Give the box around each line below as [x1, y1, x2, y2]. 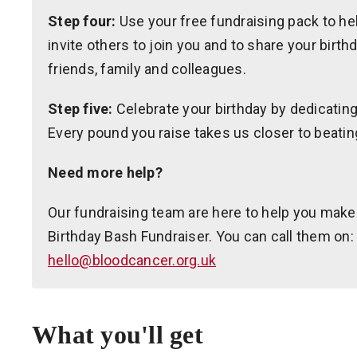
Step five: [48, 100, 113, 117]
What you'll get [32, 320, 203, 349]
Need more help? [48, 164, 163, 181]
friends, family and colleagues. [48, 61, 246, 77]
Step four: [48, 13, 116, 29]
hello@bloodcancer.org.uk [48, 252, 216, 269]
